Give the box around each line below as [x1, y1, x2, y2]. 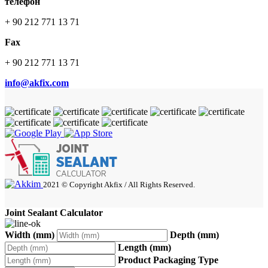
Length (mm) [118, 242, 171, 253]
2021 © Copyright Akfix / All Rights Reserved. [43, 180, 195, 190]
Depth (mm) [170, 230, 219, 240]
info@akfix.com [5, 78, 69, 89]
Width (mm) [5, 230, 54, 240]
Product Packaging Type [118, 255, 218, 266]
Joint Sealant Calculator [5, 208, 103, 218]
